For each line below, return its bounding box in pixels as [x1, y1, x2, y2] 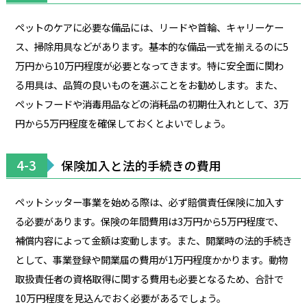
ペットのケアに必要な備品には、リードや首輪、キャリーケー [14, 19, 284, 34]
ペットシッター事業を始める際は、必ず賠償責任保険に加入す [14, 194, 284, 209]
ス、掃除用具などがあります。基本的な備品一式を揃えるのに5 [14, 38, 288, 53]
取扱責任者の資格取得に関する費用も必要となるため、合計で [14, 271, 284, 286]
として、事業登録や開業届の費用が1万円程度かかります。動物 [14, 251, 288, 267]
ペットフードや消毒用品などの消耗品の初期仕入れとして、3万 [14, 96, 288, 111]
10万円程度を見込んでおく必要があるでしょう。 [14, 290, 226, 305]
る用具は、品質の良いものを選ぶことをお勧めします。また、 [14, 77, 283, 92]
